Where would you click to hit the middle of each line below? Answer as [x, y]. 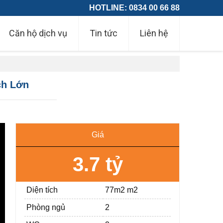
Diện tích [42, 190]
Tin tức [104, 33]
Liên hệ [154, 33]
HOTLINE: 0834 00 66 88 [134, 8]
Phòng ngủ [46, 207]
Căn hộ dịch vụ [38, 33]
